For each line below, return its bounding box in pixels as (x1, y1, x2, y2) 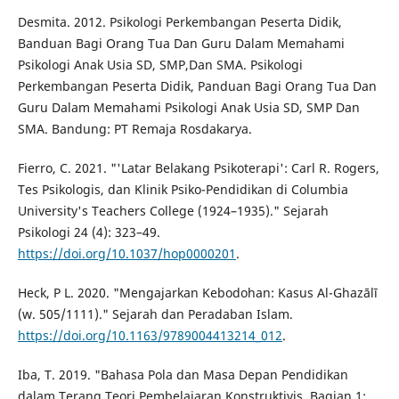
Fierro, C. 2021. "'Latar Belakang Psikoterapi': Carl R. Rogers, (17, 159, 379, 177)
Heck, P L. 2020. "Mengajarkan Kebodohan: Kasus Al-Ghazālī (17, 284, 378, 302)
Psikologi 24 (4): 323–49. (17, 224, 160, 241)
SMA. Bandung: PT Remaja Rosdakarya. (17, 120, 252, 138)
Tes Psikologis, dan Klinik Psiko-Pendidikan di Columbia (17, 181, 348, 199)
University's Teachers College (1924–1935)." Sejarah (17, 202, 329, 220)
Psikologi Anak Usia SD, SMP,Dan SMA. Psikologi (17, 56, 303, 74)
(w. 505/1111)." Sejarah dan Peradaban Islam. (17, 305, 293, 323)
